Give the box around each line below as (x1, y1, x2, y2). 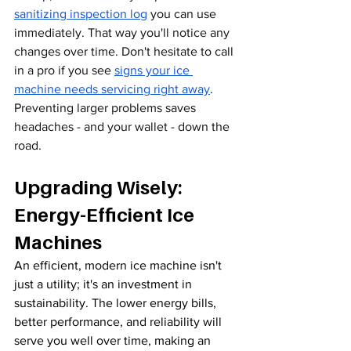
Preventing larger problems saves (14, 101, 199, 115)
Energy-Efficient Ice (14, 204, 198, 227)
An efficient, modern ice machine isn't (14, 259, 225, 273)
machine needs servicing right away (14, 82, 210, 96)
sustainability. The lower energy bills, (14, 296, 219, 310)
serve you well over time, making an (14, 334, 214, 348)
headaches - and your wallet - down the (14, 120, 233, 134)
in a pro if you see (14, 63, 114, 78)
